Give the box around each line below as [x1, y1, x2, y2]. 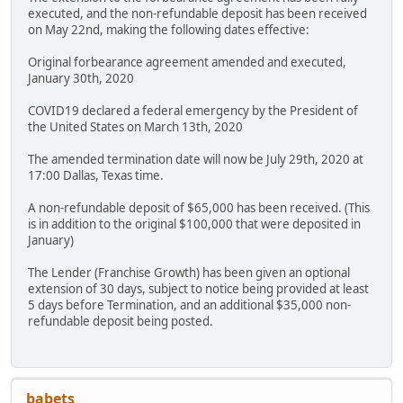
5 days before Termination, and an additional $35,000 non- [28, 297, 351, 314]
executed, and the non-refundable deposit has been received [28, 5, 367, 22]
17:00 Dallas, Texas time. [28, 167, 164, 184]
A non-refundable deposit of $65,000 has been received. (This [28, 200, 370, 217]
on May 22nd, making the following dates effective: [28, 22, 309, 39]
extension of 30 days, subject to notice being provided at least [28, 281, 369, 298]
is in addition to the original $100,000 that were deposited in [28, 216, 361, 233]
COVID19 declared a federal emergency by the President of [28, 103, 358, 120]
